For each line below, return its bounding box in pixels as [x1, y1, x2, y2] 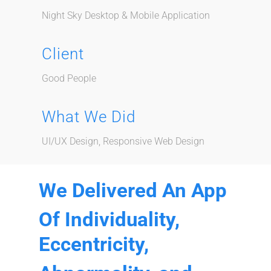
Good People [41, 73, 96, 85]
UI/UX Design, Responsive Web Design [41, 135, 204, 148]
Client [41, 45, 84, 64]
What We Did [41, 108, 135, 126]
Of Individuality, [39, 207, 180, 232]
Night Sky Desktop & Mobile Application [41, 10, 210, 22]
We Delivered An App [39, 178, 227, 203]
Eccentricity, [39, 232, 149, 256]
